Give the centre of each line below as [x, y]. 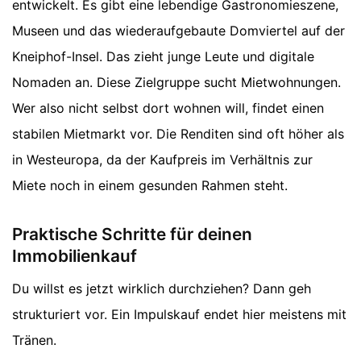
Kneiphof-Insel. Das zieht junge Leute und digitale [163, 56]
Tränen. [34, 340]
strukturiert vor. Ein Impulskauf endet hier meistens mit [179, 314]
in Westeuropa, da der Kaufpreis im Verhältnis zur [162, 159]
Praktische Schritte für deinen [132, 234]
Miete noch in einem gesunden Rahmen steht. [150, 185]
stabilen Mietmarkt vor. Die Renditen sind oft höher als [178, 133]
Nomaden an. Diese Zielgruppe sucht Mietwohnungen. [176, 82]
